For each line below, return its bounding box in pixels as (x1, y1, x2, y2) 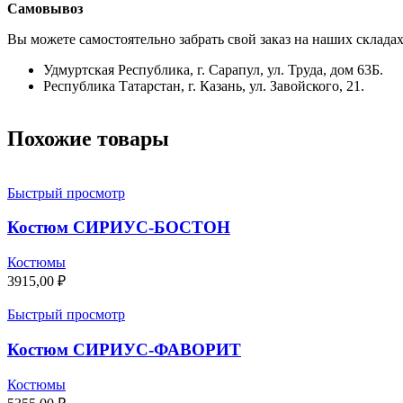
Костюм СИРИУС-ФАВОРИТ (7, 339, 241, 359)
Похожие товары (7, 126, 169, 150)
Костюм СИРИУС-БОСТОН (7, 218, 230, 237)
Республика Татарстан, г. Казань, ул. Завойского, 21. (43, 77, 364, 94)
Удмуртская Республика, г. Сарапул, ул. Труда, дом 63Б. (43, 61, 383, 77)
